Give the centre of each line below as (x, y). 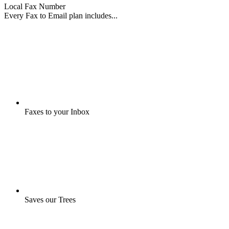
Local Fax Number (35, 7)
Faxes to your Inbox (57, 112)
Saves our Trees (50, 200)
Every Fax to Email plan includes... (61, 16)
